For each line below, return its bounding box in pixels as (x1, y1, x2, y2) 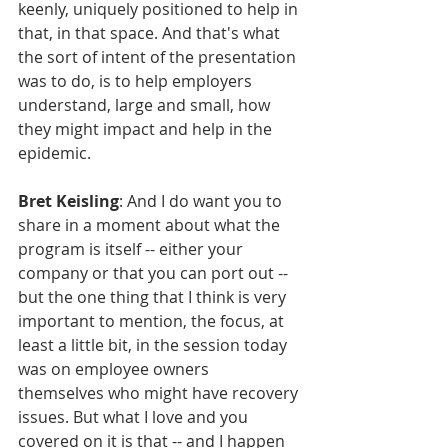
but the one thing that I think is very (18, 285, 290, 308)
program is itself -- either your (18, 237, 247, 260)
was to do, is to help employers (18, 69, 256, 92)
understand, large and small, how (18, 93, 274, 116)
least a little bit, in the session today (18, 333, 291, 356)
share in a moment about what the (18, 213, 284, 236)
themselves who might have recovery (18, 381, 302, 404)
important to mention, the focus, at (18, 309, 288, 332)
